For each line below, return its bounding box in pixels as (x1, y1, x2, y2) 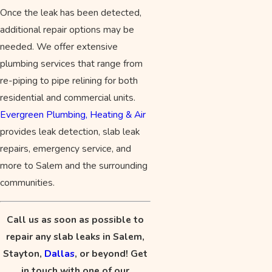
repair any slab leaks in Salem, (6, 230, 145, 243)
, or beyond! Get (75, 247, 148, 260)
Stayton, (3, 247, 45, 260)
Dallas (44, 247, 75, 260)
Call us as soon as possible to (7, 213, 144, 226)
